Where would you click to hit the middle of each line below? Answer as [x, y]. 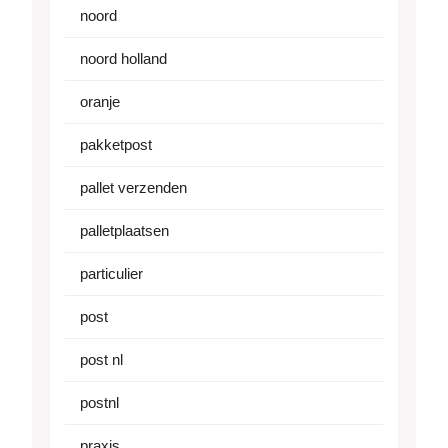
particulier [111, 274]
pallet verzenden [133, 188]
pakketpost [116, 145]
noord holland [123, 59]
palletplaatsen [124, 231]
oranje [100, 102]
